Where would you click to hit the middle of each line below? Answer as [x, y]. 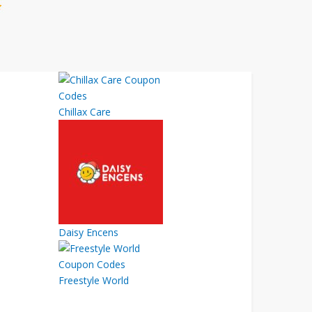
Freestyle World [93, 280]
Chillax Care [84, 112]
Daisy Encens [88, 232]
